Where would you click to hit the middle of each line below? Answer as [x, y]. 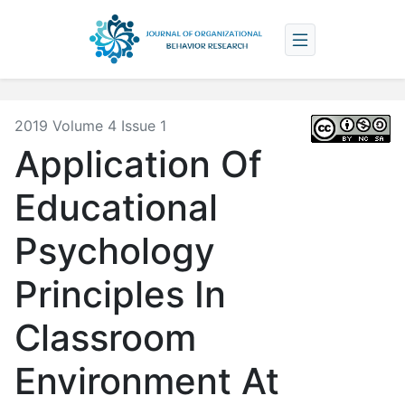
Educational [116, 208]
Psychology [115, 251]
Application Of [138, 165]
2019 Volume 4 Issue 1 [90, 126]
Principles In [120, 295]
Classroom [105, 338]
